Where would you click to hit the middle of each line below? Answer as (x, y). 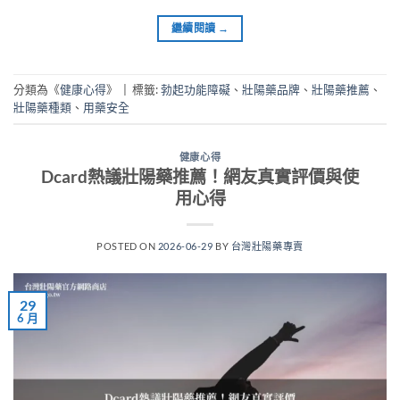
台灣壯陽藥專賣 (267, 246)
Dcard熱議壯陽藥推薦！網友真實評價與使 (200, 177)
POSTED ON (127, 246)
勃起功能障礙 (196, 89)
